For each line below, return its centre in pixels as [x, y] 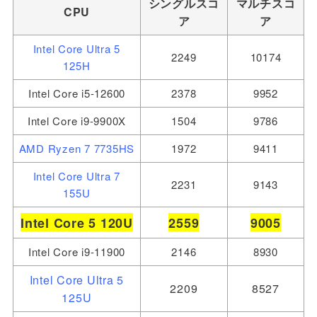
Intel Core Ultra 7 [77, 175]
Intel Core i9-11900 [77, 251]
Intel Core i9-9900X [77, 120]
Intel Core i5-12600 [77, 93]
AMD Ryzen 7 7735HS [77, 148]
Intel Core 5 [59, 223]
